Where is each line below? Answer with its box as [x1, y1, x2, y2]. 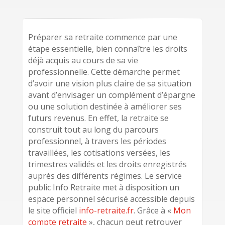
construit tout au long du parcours [28, 124, 159, 135]
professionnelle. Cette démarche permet [28, 66, 180, 77]
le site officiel [28, 205, 79, 216]
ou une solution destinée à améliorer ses [28, 101, 182, 112]
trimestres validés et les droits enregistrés [28, 159, 187, 170]
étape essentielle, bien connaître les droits [28, 43, 187, 54]
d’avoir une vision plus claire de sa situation [28, 78, 191, 89]
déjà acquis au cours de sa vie [28, 55, 138, 66]
